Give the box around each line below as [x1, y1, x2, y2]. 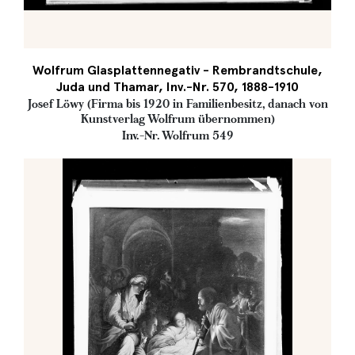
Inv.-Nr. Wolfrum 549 [121, 128, 234, 143]
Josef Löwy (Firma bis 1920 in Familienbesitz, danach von [27, 97, 328, 111]
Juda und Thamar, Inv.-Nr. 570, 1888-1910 [56, 79, 299, 94]
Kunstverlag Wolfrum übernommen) [80, 112, 275, 126]
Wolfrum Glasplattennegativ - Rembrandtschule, [32, 63, 323, 78]
